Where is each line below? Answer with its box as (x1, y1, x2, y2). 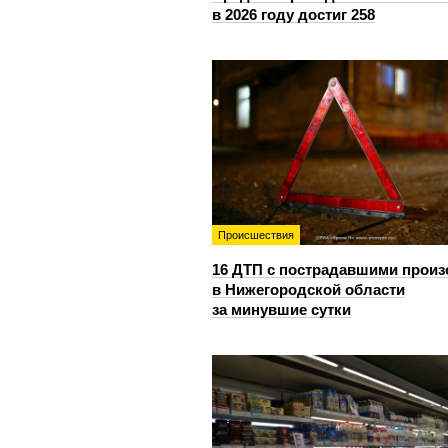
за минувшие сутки (212, 300, 351, 318)
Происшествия (218, 228, 294, 241)
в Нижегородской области (212, 280, 405, 298)
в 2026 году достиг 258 (212, 5, 375, 23)
